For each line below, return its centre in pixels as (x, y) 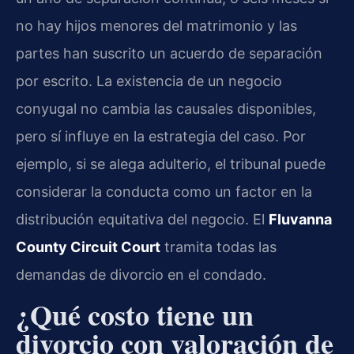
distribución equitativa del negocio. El (142, 220)
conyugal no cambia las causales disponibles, (166, 109)
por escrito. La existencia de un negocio (149, 81)
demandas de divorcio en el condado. (141, 275)
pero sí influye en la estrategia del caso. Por (161, 137)
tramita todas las (218, 247)
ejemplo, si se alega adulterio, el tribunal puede (171, 164)
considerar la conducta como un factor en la (164, 192)
